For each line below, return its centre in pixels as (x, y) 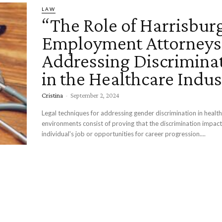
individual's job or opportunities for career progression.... (124, 134)
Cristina (52, 95)
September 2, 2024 (95, 95)
